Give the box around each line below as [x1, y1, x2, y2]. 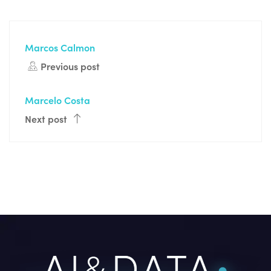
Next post [25, 112, 70, 126]
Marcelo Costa [25, 93, 90, 107]
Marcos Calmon [25, 41, 95, 54]
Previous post [41, 59, 100, 73]
